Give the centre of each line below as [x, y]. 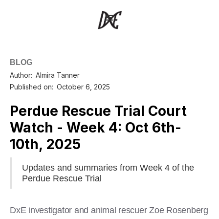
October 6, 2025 [83, 87]
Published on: [32, 87]
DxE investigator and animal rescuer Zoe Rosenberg [109, 210]
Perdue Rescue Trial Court [98, 111]
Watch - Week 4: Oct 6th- [96, 127]
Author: [21, 75]
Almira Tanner [58, 75]
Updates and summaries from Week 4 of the [108, 167]
